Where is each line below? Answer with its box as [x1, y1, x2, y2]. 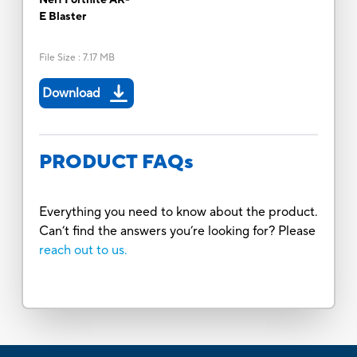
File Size [38, 51, 76, 64]
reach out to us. [38, 241, 127, 258]
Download [41, 84, 100, 101]
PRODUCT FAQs [38, 149, 194, 175]
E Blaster [38, 9, 86, 24]
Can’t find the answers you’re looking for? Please [38, 222, 316, 239]
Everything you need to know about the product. [38, 203, 318, 220]
